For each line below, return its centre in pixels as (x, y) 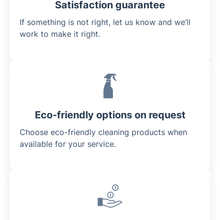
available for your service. (68, 144)
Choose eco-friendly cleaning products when (103, 132)
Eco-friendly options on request (110, 115)
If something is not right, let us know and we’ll (105, 22)
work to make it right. (60, 34)
